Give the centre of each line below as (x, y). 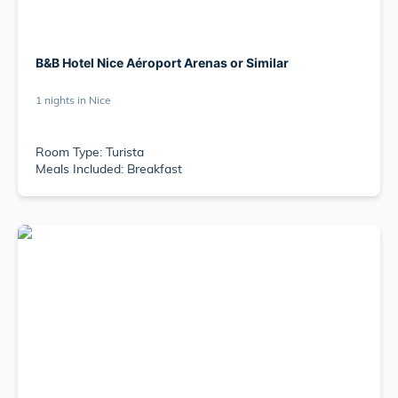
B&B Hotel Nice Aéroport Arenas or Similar (162, 63)
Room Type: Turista (90, 154)
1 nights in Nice (73, 102)
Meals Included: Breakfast (109, 171)
